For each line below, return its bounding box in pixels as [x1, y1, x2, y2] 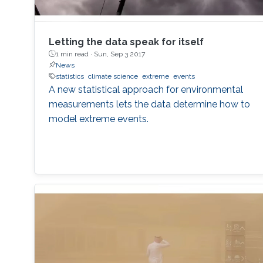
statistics [55, 72, 84, 80]
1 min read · [55, 49, 94, 58]
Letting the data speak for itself [48, 36, 204, 48]
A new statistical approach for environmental [48, 83, 243, 95]
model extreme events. [48, 113, 149, 124]
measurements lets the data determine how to [48, 98, 250, 110]
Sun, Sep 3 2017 [93, 49, 145, 58]
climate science [87, 72, 138, 80]
